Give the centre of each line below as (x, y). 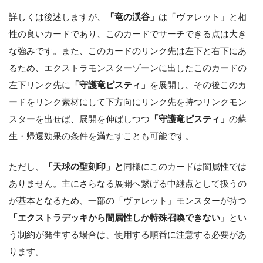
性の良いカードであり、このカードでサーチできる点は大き (128, 33)
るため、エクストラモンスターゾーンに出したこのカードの (128, 68)
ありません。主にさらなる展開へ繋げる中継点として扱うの (128, 183)
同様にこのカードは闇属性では (185, 166)
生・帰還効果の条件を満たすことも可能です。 (101, 136)
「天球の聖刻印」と (84, 166)
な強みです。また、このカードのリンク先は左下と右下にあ (128, 50)
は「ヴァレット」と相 (203, 16)
